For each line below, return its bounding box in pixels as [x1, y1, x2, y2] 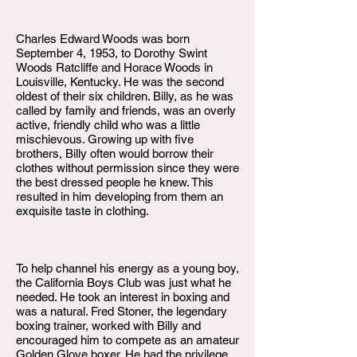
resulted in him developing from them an [16, 190, 223, 203]
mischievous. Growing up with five [16, 132, 194, 146]
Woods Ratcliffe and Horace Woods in [16, 61, 213, 74]
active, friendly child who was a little [16, 118, 200, 131]
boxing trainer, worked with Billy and [16, 319, 201, 332]
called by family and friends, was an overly [16, 104, 236, 117]
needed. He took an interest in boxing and [16, 290, 229, 304]
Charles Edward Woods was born [16, 32, 190, 45]
